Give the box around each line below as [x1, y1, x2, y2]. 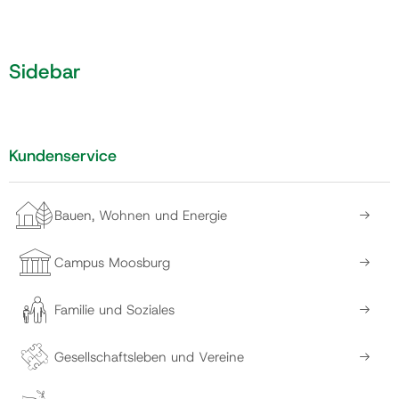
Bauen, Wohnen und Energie [54, 206, 227, 224]
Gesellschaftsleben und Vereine [54, 347, 244, 366]
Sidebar [9, 57, 81, 85]
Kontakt [22, 96, 77, 118]
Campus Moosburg [54, 253, 170, 272]
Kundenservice [9, 145, 117, 167]
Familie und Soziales [54, 300, 175, 319]
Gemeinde [22, 40, 97, 61]
